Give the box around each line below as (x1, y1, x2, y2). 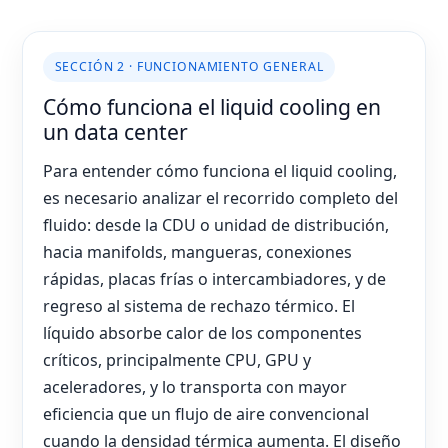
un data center (43, 116, 188, 146)
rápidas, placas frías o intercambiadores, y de (43, 268, 386, 291)
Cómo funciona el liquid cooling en (43, 91, 381, 121)
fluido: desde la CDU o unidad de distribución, (43, 214, 389, 237)
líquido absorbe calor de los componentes (43, 322, 362, 345)
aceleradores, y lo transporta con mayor (43, 376, 347, 399)
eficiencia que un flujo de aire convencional (43, 403, 369, 426)
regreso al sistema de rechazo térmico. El (43, 295, 355, 318)
